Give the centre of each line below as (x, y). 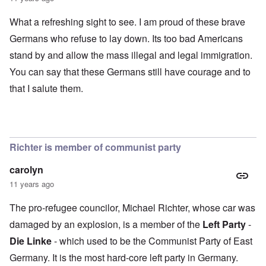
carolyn (26, 170)
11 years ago (32, 184)
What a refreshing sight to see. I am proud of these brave (127, 22)
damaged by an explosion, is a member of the (106, 224)
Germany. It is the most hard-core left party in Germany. (124, 258)
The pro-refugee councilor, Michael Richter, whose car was (132, 208)
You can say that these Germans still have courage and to (130, 72)
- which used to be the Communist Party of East (152, 241)
